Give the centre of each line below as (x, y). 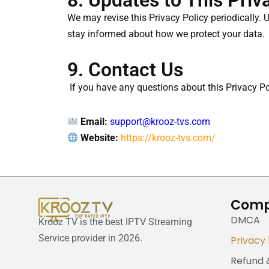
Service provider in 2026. (90, 238)
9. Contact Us (125, 70)
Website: (100, 138)
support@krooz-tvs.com (160, 122)
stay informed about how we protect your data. (166, 34)
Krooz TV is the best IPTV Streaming (115, 222)
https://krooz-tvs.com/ (168, 138)
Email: (94, 122)
